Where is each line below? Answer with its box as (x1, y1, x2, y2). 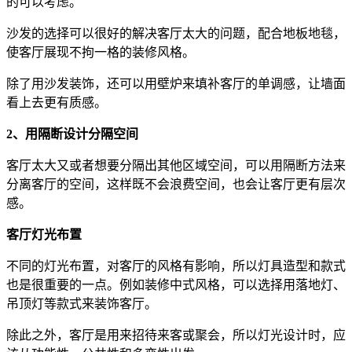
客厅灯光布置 (6, 227, 82, 241)
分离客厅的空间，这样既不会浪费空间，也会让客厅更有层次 (6, 177, 346, 191)
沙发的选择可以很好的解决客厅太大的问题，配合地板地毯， (6, 26, 346, 40)
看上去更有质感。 (6, 95, 107, 109)
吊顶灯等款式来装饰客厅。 (6, 296, 157, 310)
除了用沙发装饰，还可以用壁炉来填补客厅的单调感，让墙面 (6, 76, 346, 90)
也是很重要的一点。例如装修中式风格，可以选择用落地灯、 (6, 277, 346, 291)
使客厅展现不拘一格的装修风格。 (6, 45, 195, 59)
